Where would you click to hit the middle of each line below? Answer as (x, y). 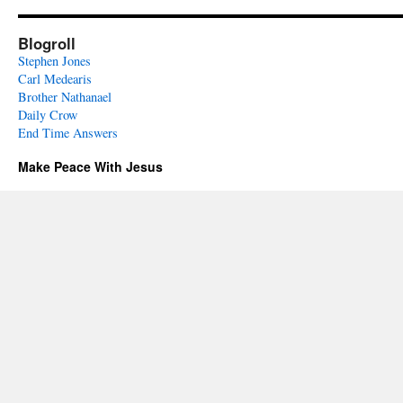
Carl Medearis (55, 79)
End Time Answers (68, 133)
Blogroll (47, 43)
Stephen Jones (54, 61)
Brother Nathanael (65, 97)
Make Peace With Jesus (90, 166)
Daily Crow (48, 115)
